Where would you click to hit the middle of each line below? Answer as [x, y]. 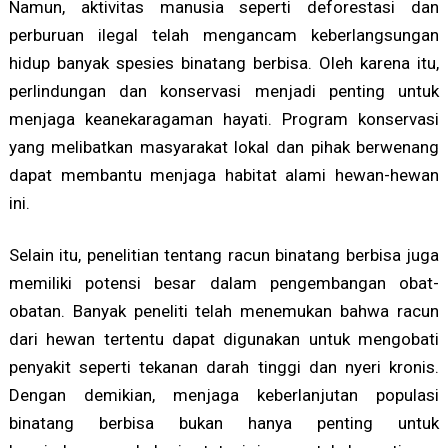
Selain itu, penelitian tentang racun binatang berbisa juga [224, 254]
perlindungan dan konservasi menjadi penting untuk [224, 90]
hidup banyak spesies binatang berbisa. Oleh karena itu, [224, 62]
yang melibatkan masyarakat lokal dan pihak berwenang [224, 146]
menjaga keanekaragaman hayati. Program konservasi [224, 118]
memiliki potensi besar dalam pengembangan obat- [224, 282]
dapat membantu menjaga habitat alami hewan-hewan [224, 174]
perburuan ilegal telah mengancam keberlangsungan [224, 34]
